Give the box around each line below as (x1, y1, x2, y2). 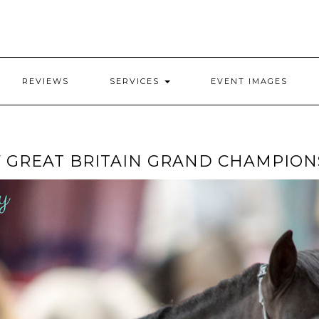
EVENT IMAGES (211, 76, 288, 86)
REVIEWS (22, 76, 69, 86)
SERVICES (110, 76, 163, 86)
